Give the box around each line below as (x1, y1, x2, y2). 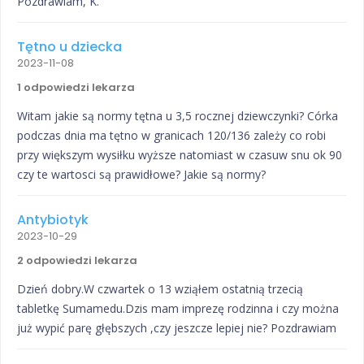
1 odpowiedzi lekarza (17, 80, 135, 96)
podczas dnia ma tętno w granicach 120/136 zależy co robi (17, 128, 326, 144)
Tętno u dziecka (17, 37, 122, 57)
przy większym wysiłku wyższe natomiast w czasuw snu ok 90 (17, 147, 342, 163)
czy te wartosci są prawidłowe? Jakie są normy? (17, 167, 266, 183)
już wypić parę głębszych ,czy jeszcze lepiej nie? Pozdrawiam (17, 320, 336, 336)
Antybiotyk (17, 210, 89, 230)
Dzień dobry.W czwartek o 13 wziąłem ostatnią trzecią (17, 281, 303, 297)
